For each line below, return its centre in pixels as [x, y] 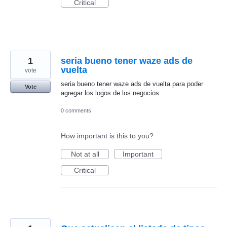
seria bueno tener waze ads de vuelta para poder [132, 84]
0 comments [76, 111]
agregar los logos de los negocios [110, 93]
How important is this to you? [107, 136]
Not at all [85, 154]
